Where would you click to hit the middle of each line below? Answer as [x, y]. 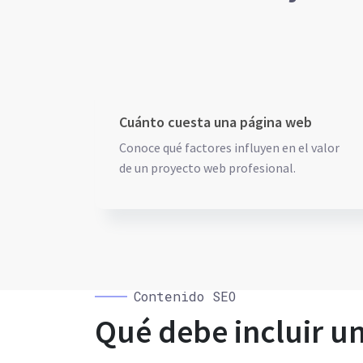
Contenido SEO [185, 296]
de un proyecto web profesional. [207, 168]
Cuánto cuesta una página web [216, 122]
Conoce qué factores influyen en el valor [229, 147]
